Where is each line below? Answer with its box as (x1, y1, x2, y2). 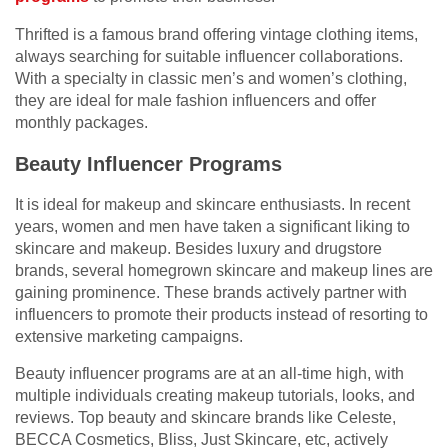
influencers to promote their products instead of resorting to (15, 306, 428, 324)
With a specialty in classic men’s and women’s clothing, (15, 70, 407, 88)
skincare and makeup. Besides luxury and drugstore (15, 240, 382, 258)
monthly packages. (15, 114, 148, 132)
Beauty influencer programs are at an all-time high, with (15, 365, 404, 383)
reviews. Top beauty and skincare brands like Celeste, (15, 409, 396, 427)
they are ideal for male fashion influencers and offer (15, 92, 376, 110)
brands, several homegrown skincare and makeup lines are (15, 262, 433, 280)
